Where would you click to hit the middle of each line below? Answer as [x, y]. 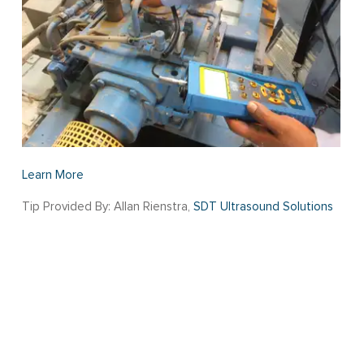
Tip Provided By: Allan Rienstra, [107, 207]
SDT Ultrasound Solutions [263, 207]
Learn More [52, 175]
